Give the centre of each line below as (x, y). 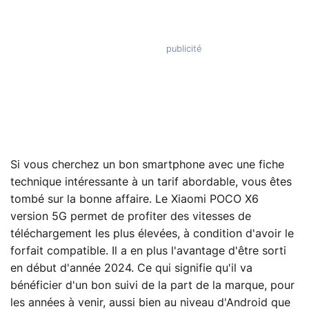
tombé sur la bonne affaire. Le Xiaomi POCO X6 (134, 199)
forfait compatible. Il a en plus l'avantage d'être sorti (148, 251)
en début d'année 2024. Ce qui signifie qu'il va (131, 268)
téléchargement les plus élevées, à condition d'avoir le (152, 233)
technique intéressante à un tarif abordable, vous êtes (151, 182)
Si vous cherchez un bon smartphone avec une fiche (147, 165)
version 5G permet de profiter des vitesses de (131, 216)
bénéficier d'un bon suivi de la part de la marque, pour (152, 285)
